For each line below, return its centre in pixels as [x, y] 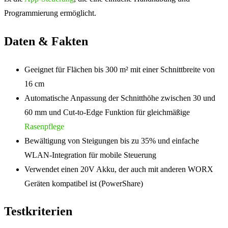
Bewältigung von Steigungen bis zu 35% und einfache [112, 140]
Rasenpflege [44, 126]
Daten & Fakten [46, 41]
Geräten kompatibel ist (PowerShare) [84, 183]
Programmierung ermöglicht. [50, 13]
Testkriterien [38, 211]
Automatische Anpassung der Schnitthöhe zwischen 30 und [120, 98]
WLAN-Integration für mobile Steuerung [90, 155]
